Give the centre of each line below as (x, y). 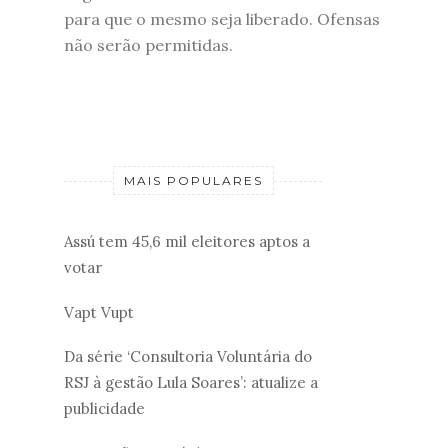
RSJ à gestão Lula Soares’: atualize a (191, 383)
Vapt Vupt (99, 312)
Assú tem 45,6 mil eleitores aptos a (187, 242)
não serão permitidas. (148, 44)
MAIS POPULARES (193, 180)
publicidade (104, 409)
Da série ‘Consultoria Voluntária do (188, 357)
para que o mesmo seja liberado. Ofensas (222, 18)
